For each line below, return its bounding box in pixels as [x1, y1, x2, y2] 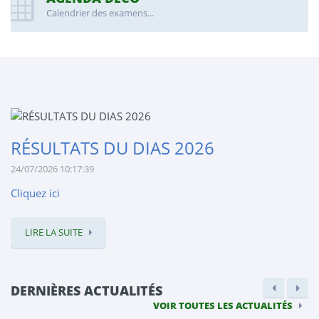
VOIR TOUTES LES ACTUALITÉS [153, 298, 293, 312]
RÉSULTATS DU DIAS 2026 [11, 135, 214, 159]
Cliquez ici [11, 185, 60, 200]
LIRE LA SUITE [25, 225, 83, 239]
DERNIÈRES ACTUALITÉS [11, 281, 280, 299]
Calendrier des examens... [46, 6, 154, 20]
